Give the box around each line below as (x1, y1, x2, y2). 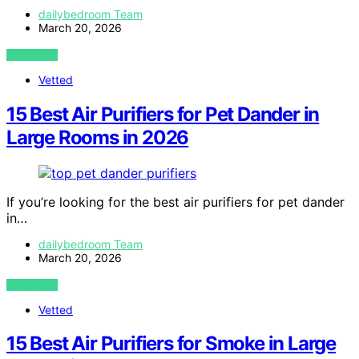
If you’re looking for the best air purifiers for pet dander (6, 193, 345, 210)
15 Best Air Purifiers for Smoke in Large (6, 332, 336, 356)
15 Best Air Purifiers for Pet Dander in (6, 102, 320, 126)
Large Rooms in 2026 (6, 125, 189, 149)
